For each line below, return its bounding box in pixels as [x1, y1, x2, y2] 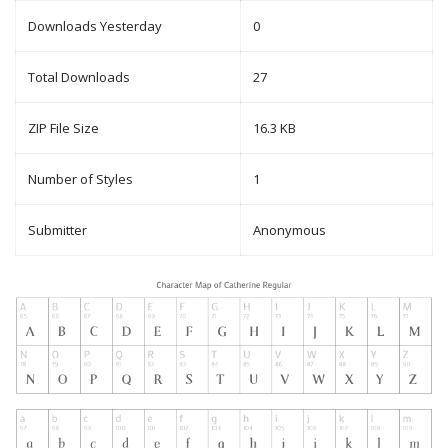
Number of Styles [28, 170, 133, 189]
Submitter [28, 221, 87, 240]
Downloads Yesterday [28, 17, 162, 36]
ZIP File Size [28, 119, 99, 138]
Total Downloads [28, 68, 130, 87]
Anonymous [253, 221, 326, 240]
